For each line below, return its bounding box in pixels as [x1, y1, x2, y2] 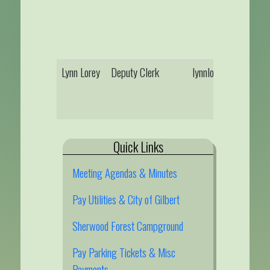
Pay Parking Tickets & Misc [72, 244, 176, 260]
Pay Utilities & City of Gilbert [72, 191, 180, 207]
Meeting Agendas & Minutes [72, 165, 178, 181]
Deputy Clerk [110, 64, 159, 80]
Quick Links [113, 137, 163, 156]
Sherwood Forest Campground [72, 218, 184, 234]
